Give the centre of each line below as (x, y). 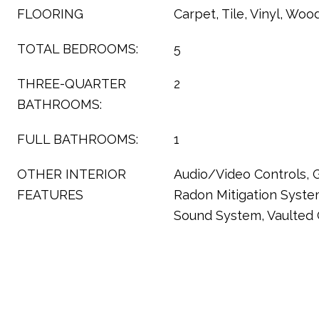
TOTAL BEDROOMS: (78, 49)
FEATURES (50, 195)
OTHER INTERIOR (72, 174)
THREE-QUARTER (72, 84)
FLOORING (50, 14)
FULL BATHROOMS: (78, 139)
